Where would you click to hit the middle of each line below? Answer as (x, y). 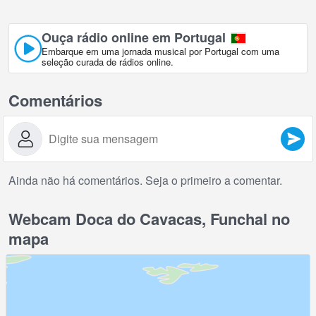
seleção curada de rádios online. (108, 62)
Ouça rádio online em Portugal (134, 38)
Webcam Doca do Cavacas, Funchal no (149, 219)
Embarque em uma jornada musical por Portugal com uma (160, 51)
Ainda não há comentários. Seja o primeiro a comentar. (145, 181)
